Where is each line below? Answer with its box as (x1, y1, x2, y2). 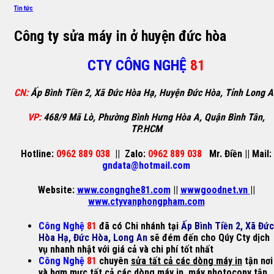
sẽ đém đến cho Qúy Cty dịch (150, 232, 270, 244)
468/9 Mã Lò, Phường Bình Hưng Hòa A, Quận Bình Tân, (43, 111, 265, 124)
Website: (37, 183, 75, 196)
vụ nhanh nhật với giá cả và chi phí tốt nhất (39, 243, 213, 256)
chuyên (97, 255, 131, 267)
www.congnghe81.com (76, 183, 171, 196)
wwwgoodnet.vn (180, 183, 250, 196)
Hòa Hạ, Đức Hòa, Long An (39, 232, 147, 244)
